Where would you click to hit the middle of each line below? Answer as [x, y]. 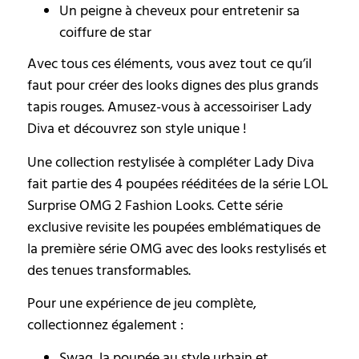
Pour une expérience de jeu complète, [142, 303]
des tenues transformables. [109, 270]
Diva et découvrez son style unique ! [137, 129]
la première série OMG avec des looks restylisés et [177, 248]
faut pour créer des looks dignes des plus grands [173, 86]
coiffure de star [105, 33]
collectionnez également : [105, 325]
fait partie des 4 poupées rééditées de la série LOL [178, 184]
